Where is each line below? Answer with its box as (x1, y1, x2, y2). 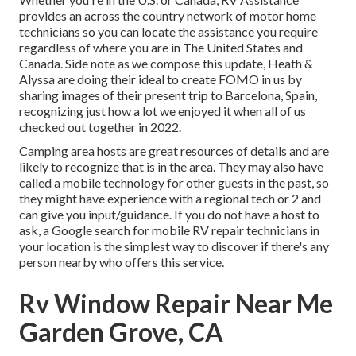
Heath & (268, 56, 313, 72)
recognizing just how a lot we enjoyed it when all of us (19, 103, 306, 119)
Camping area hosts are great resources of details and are (19, 143, 329, 159)
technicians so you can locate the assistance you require (19, 24, 318, 40)
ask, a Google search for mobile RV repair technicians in (19, 222, 319, 238)
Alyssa (19, 72, 55, 87)
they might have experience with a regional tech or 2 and (19, 191, 321, 207)
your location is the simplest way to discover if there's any (19, 238, 329, 254)
